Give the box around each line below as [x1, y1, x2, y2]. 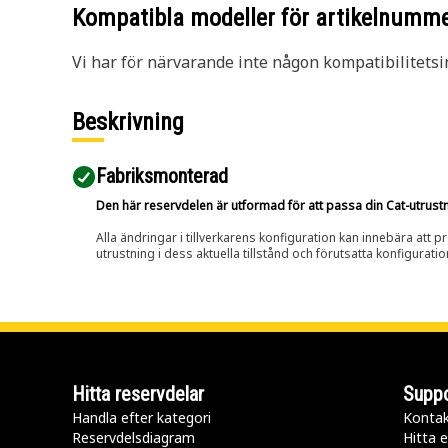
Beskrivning [72, 108, 184, 136]
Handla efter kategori [72, 408, 211, 427]
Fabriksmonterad [96, 164, 228, 188]
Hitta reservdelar [72, 382, 204, 406]
